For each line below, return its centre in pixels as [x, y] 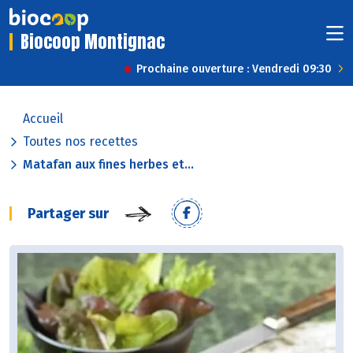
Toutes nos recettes [80, 142]
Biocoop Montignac [93, 42]
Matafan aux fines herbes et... [108, 165]
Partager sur [68, 214]
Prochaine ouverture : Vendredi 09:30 [234, 69]
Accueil [43, 119]
